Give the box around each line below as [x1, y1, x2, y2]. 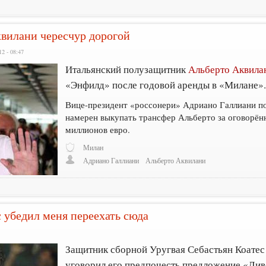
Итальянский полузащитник [65, 62, 189, 76]
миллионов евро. [65, 123, 131, 135]
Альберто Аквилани [145, 156, 206, 165]
